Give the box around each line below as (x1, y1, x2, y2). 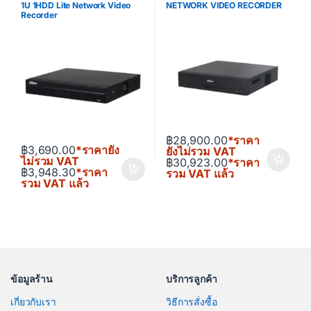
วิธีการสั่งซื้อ (166, 296, 217, 308)
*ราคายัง (75, 142, 119, 157)
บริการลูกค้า (166, 273, 217, 285)
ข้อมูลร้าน (10, 273, 53, 285)
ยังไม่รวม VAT (165, 144, 236, 158)
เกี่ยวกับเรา (10, 296, 56, 308)
